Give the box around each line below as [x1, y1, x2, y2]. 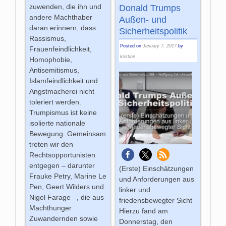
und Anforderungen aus [119, 175, 194, 184]
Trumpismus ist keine [29, 108, 97, 117]
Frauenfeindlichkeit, [29, 45, 92, 53]
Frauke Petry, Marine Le [29, 172, 107, 181]
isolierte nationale [29, 119, 86, 128]
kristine [120, 54, 135, 60]
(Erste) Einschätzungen [119, 164, 194, 173]
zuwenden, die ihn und [29, 3, 102, 11]
